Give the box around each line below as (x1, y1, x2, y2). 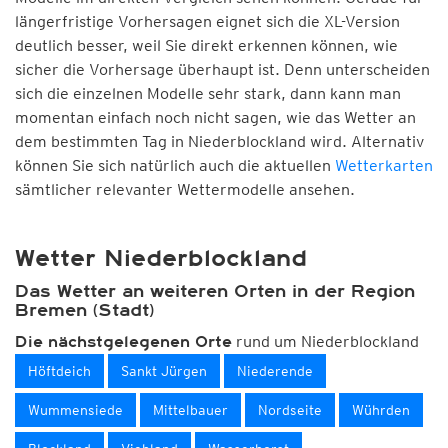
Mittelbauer (153, 402, 228, 418)
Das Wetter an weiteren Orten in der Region (15, 281, 415, 301)
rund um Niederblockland (232, 332, 419, 351)
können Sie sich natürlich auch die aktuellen (15, 156, 335, 175)
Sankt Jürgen (121, 363, 207, 379)
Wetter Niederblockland (15, 245, 307, 272)
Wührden (352, 402, 410, 418)
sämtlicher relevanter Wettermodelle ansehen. (15, 180, 355, 199)
